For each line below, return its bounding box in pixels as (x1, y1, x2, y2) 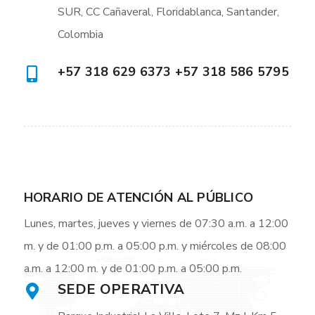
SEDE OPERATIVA (57, 280, 185, 300)
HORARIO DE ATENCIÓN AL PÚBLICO (23, 189, 254, 207)
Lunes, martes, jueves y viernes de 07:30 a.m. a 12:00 (23, 216, 288, 232)
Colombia (57, 27, 103, 43)
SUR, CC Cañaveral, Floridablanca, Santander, (57, 4, 279, 20)
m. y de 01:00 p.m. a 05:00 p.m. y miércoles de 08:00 (23, 238, 286, 255)
